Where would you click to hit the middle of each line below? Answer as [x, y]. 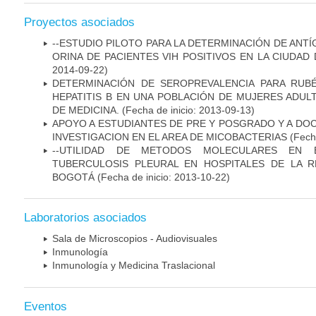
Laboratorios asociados [85, 218]
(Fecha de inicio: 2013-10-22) [162, 177]
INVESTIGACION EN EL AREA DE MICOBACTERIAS [170, 136]
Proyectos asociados [79, 22]
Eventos [45, 306]
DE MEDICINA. [86, 110]
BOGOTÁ [73, 177]
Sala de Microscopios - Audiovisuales [135, 239]
